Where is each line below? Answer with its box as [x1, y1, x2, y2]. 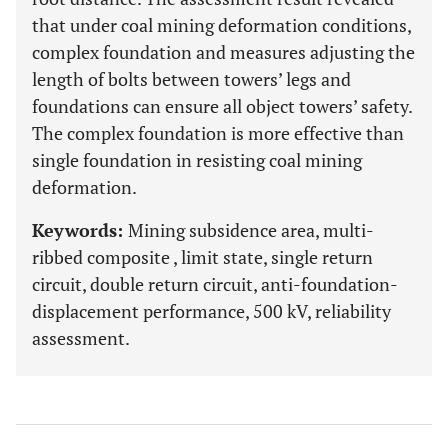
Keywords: [32, 218, 128, 242]
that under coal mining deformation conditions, [32, 13, 411, 37]
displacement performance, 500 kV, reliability [32, 299, 391, 323]
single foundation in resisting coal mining [32, 148, 362, 172]
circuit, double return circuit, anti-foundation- [32, 272, 398, 296]
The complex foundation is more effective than [32, 121, 404, 145]
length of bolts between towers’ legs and [32, 67, 351, 91]
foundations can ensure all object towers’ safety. [32, 94, 412, 118]
